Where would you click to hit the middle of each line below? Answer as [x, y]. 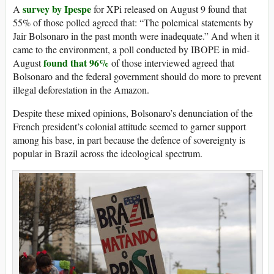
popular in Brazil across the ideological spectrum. [108, 153]
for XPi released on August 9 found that [169, 9]
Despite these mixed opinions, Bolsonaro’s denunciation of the [133, 113]
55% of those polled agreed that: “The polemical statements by [133, 22]
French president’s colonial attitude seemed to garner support [129, 126]
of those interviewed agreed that [172, 62]
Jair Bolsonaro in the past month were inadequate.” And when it [136, 35]
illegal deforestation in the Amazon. [81, 89]
